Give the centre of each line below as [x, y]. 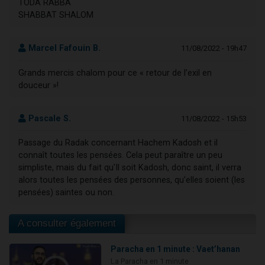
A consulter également [67, 223]
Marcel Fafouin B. [63, 49]
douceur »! [38, 85]
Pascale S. [49, 118]
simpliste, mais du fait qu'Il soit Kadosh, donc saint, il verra [130, 167]
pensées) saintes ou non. [66, 192]
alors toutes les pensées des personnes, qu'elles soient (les [132, 180]
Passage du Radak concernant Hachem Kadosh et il [118, 143]
